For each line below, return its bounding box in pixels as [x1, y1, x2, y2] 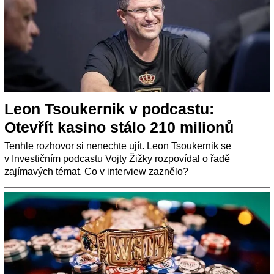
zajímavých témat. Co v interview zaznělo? [4, 166, 188, 177]
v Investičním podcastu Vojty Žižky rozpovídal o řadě [4, 154, 230, 165]
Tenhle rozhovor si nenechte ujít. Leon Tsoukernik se [4, 141, 231, 152]
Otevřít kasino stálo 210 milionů [4, 119, 234, 136]
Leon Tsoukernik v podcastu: [4, 100, 214, 118]
